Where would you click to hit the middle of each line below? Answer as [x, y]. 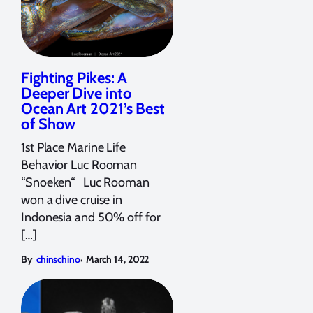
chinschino [58, 259]
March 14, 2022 [117, 259]
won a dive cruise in [72, 199]
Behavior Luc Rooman [79, 165]
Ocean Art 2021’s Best [93, 108]
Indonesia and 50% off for [91, 217]
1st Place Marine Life [73, 147]
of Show [49, 124]
